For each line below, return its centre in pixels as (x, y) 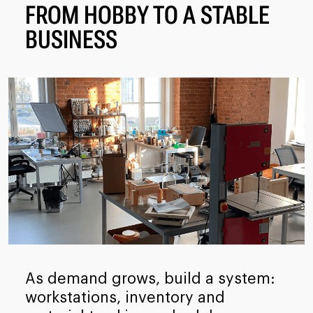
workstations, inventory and (125, 297)
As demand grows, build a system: (150, 278)
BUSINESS (71, 40)
